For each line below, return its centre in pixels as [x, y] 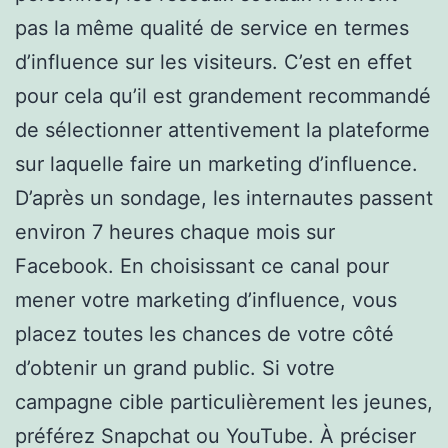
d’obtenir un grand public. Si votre [175, 367]
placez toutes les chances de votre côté [204, 333]
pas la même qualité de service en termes [212, 27]
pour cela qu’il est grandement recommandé [223, 95]
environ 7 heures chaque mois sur [175, 231]
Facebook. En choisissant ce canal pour [202, 265]
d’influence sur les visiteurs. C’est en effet [213, 61]
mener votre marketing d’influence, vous [206, 299]
